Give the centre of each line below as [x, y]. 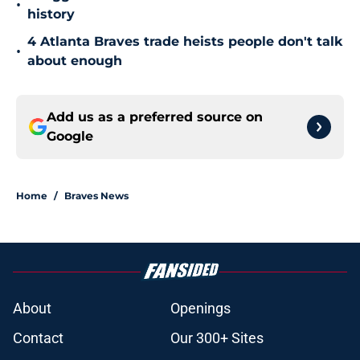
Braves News [96, 196]
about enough [75, 61]
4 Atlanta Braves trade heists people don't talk [185, 42]
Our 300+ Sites [217, 338]
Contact [38, 338]
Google [70, 137]
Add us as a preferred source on [155, 117]
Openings [200, 309]
